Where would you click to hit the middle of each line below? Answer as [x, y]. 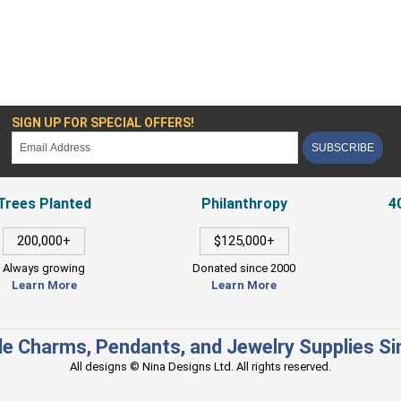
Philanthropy [244, 203]
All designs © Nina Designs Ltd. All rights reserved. [200, 366]
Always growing [44, 268]
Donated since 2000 [244, 268]
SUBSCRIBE [343, 147]
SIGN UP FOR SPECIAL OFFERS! [103, 122]
